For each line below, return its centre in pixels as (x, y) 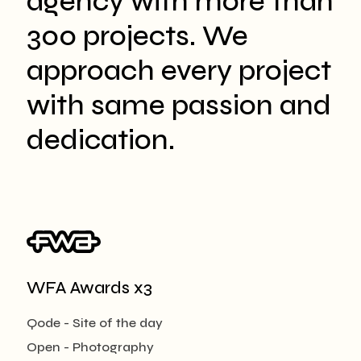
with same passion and (179, 105)
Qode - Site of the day (95, 322)
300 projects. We (137, 36)
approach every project (179, 71)
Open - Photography (90, 346)
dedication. (101, 140)
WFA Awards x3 (89, 288)
